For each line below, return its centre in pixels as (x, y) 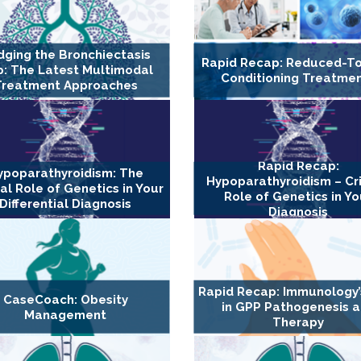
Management (66, 315)
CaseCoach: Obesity (65, 299)
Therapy (299, 323)
